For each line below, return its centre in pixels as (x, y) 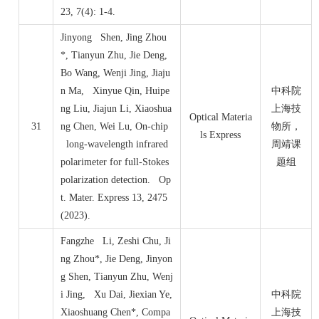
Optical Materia (220, 117)
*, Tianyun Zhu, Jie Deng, (114, 56)
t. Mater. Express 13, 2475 (114, 198)
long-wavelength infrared (114, 145)
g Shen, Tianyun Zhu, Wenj (117, 277)
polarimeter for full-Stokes (115, 162)
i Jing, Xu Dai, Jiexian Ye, (116, 295)
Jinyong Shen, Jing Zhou (114, 38)
